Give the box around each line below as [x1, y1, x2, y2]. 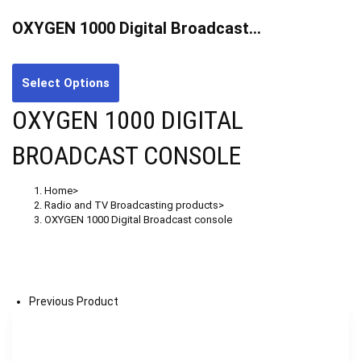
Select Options [22, 75, 110, 90]
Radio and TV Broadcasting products [44, 198, 218, 211]
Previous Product [29, 294, 118, 308]
